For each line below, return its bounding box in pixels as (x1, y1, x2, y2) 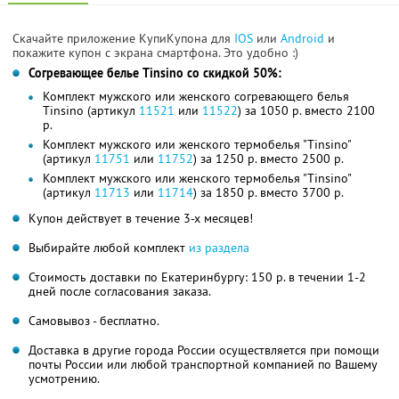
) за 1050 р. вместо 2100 (238, 102, 375, 118)
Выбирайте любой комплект (28, 239, 189, 256)
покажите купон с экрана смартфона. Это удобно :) (12, 44, 298, 61)
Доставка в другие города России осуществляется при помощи (28, 341, 379, 358)
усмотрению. (28, 370, 100, 387)
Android (281, 29, 328, 46)
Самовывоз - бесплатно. (28, 312, 159, 329)
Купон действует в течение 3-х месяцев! (28, 209, 253, 226)
